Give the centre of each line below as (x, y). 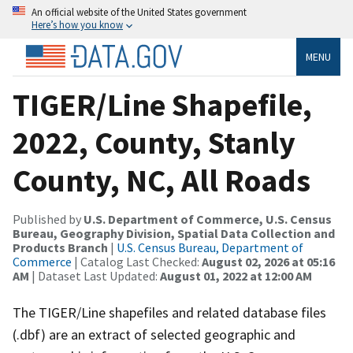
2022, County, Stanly (154, 142)
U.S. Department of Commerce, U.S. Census (208, 219)
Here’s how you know (77, 24)
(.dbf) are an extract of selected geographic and (154, 334)
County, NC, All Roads (162, 180)
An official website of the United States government (139, 12)
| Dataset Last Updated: (95, 275)
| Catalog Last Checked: (137, 261)
